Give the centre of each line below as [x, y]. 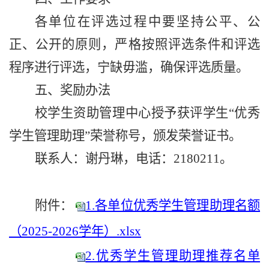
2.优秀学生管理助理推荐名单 [173, 256]
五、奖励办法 [72, 90]
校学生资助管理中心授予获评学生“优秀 [147, 113]
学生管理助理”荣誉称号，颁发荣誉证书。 [125, 136]
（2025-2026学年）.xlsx [75, 231]
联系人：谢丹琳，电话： [104, 159]
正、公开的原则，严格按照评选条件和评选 [134, 45]
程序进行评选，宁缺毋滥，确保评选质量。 [129, 68]
